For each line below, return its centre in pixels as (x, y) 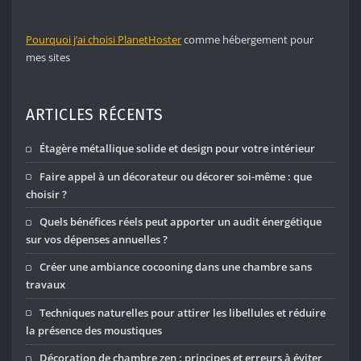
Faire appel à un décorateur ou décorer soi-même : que (176, 176)
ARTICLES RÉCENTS (95, 114)
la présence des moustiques (94, 330)
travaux (46, 285)
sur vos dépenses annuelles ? (97, 240)
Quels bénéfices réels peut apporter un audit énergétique (181, 222)
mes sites (48, 58)
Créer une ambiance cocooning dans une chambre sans (176, 267)
